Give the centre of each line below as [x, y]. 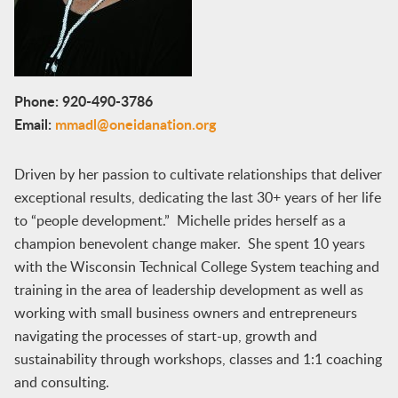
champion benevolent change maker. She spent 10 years [189, 243]
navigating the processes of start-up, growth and [165, 336]
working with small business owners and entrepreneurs [185, 313]
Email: [34, 124]
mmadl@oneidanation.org [135, 124]
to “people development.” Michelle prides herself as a [179, 220]
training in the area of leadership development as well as [188, 290]
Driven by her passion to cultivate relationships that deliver [198, 174]
